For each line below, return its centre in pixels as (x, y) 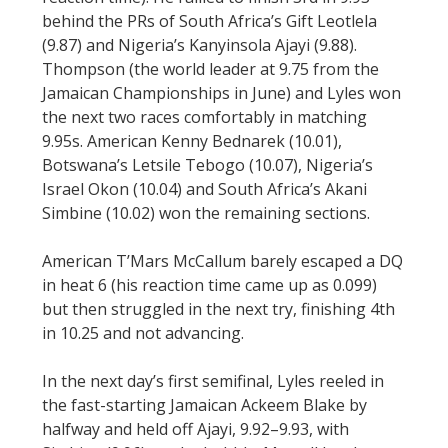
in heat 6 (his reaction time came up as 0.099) (209, 285)
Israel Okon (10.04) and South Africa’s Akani (204, 189)
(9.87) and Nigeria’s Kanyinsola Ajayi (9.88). (199, 45)
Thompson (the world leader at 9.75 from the (210, 69)
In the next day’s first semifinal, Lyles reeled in (213, 381)
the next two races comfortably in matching (204, 117)
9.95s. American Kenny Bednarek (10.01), (192, 141)
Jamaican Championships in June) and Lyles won (221, 93)
